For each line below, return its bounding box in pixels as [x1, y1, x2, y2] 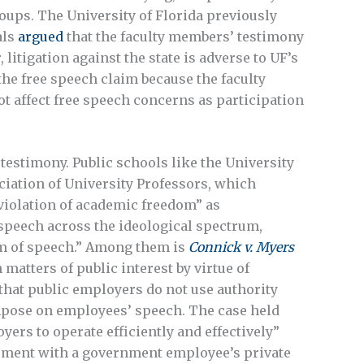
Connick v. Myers [188, 239, 294, 256]
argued [18, 28, 63, 45]
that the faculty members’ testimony [63, 28, 304, 45]
